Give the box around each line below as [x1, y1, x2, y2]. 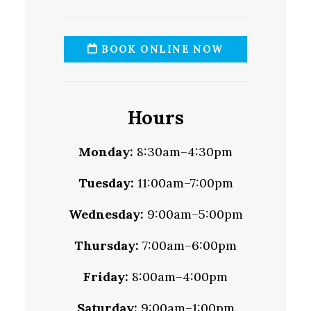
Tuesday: [78, 175, 134, 192]
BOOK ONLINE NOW [97, 43, 224, 56]
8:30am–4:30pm [133, 144, 233, 160]
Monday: [78, 144, 133, 160]
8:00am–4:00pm [128, 269, 228, 285]
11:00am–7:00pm [133, 175, 233, 192]
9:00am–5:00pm [143, 206, 243, 223]
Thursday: [74, 237, 139, 254]
